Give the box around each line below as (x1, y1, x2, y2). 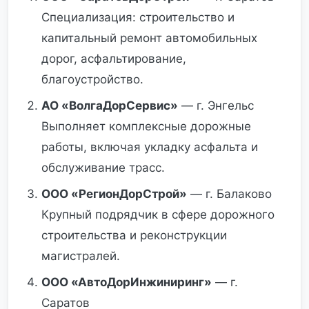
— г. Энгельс (178, 99, 254, 112)
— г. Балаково (187, 187, 272, 201)
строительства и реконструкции (41, 228, 227, 242)
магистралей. (41, 249, 120, 263)
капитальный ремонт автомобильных (41, 31, 257, 45)
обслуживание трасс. (41, 161, 165, 175)
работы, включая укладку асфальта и (41, 140, 258, 154)
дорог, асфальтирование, (41, 52, 186, 66)
